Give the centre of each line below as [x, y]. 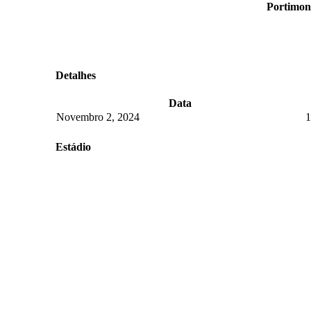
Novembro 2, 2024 [98, 117]
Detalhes [76, 75]
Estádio [73, 146]
